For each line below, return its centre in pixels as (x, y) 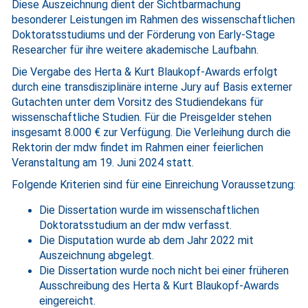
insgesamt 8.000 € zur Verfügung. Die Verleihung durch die (151, 132)
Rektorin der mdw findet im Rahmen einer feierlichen (137, 147)
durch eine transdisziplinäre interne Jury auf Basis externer (152, 87)
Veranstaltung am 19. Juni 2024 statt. (103, 163)
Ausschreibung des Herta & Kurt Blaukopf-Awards (159, 286)
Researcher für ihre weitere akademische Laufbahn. (135, 50)
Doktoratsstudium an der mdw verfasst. (135, 225)
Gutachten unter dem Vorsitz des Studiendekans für (137, 102)
